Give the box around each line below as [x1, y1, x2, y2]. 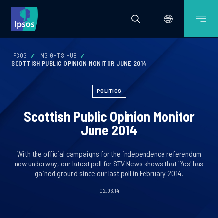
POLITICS [96, 87, 122, 94]
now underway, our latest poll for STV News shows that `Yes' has [15, 159, 203, 168]
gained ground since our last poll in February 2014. [35, 168, 183, 178]
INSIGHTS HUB [38, 52, 77, 59]
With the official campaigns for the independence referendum [17, 149, 201, 158]
